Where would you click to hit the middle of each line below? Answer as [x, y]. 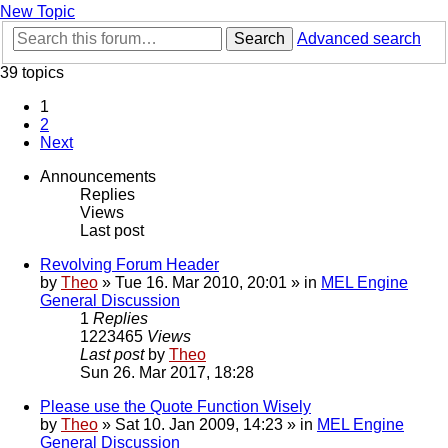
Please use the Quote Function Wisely [175, 407]
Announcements [98, 177]
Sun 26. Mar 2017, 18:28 [167, 373]
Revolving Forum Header [129, 265]
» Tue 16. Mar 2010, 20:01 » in [209, 283]
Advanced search [359, 39]
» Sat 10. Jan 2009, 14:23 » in [207, 425]
